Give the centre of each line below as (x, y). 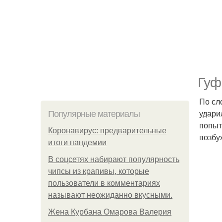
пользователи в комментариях (104, 183)
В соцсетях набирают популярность (114, 159)
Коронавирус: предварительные (107, 131)
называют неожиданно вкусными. (110, 195)
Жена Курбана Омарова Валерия (110, 212)
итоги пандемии (77, 142)
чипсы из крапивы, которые (99, 171)
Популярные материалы (94, 114)
